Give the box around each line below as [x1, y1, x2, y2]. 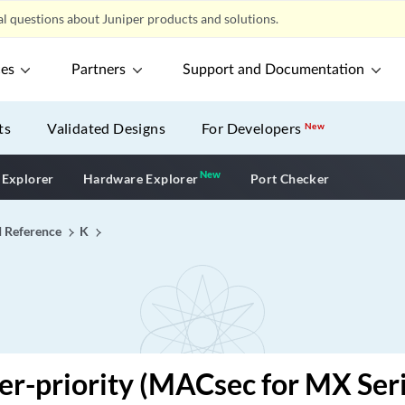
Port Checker [250, 170, 330, 186]
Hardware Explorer [82, 170, 199, 186]
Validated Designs [47, 119, 166, 137]
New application [220, 167, 327, 185]
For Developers [202, 119, 306, 137]
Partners [71, 62, 127, 77]
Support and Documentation [183, 62, 365, 77]
